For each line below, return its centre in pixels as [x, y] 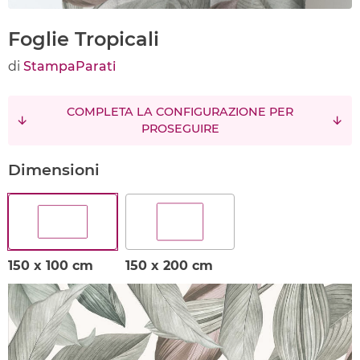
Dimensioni [54, 170]
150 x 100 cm [51, 265]
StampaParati [70, 66]
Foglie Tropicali [84, 39]
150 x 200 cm [169, 265]
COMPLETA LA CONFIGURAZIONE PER [180, 112]
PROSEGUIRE [180, 129]
